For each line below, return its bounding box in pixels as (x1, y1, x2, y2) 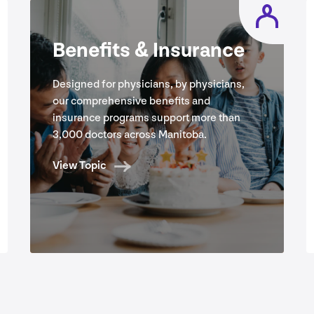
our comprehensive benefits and (52, 95, 210, 109)
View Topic (52, 159, 106, 173)
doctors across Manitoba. (82, 128, 207, 142)
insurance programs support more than (52, 111, 240, 125)
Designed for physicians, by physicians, (52, 78, 245, 92)
